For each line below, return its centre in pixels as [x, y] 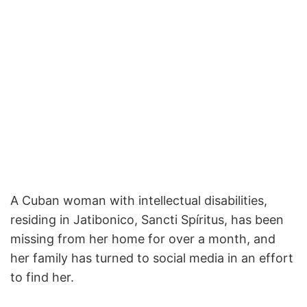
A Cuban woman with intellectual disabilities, [139, 200]
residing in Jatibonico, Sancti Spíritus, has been [147, 219]
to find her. [42, 277]
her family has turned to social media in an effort [152, 258]
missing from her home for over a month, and [143, 238]
